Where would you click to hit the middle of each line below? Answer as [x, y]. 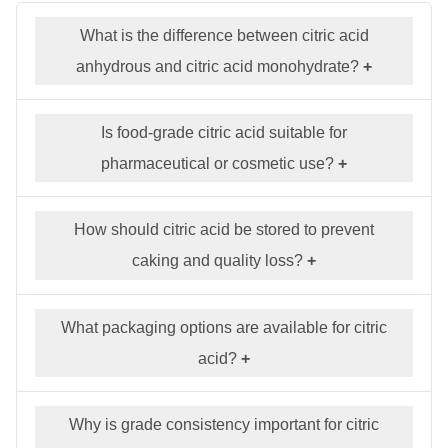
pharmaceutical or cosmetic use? [217, 164]
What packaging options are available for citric [224, 327]
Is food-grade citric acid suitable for [224, 133]
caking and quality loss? [217, 261]
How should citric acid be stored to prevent [224, 230]
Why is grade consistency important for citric [224, 425]
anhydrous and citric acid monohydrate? [217, 66]
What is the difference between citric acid [224, 35]
